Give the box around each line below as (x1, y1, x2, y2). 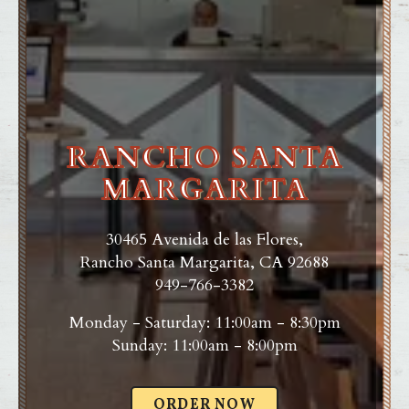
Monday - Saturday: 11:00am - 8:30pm (68, 310, 341, 334)
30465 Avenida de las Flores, (106, 227, 303, 251)
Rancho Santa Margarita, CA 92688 (80, 250, 329, 274)
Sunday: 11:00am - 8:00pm (111, 333, 298, 357)
